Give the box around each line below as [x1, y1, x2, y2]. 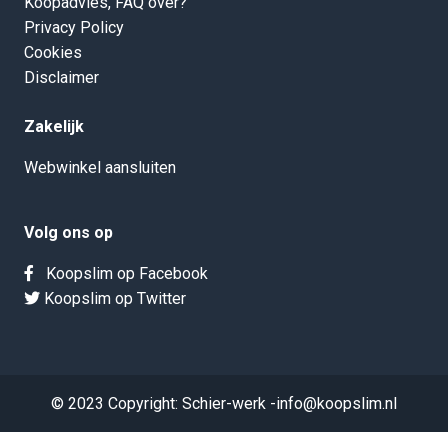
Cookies [24, 43, 82, 63]
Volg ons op [24, 223, 113, 243]
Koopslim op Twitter [40, 289, 186, 309]
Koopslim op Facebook [34, 264, 208, 284]
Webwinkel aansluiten [24, 158, 176, 178]
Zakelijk [24, 117, 84, 137]
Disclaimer [24, 68, 99, 88]
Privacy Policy [24, 18, 124, 38]
